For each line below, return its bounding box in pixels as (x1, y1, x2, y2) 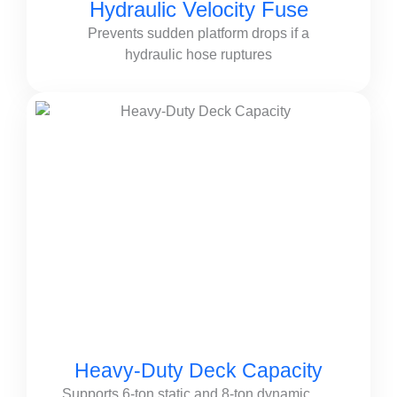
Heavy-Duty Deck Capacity (74, 359, 323, 382)
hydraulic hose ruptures (125, 47, 272, 62)
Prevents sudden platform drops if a (88, 26, 309, 41)
